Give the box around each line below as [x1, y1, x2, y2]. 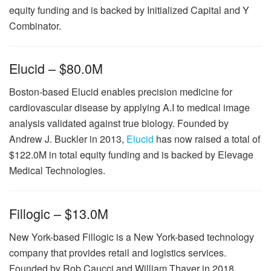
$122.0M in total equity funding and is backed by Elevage [9, 148, 253, 162]
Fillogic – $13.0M [9, 203, 108, 223]
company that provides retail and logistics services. [9, 245, 226, 260]
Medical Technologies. [9, 163, 105, 178]
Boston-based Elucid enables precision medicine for [9, 85, 232, 99]
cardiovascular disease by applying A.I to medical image [9, 100, 250, 115]
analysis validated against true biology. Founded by [9, 116, 229, 131]
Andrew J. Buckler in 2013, [9, 132, 126, 146]
